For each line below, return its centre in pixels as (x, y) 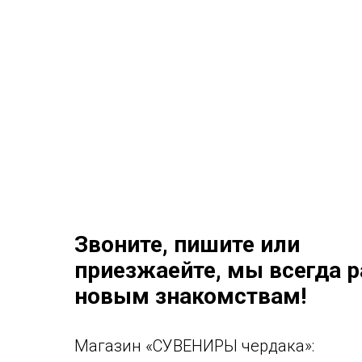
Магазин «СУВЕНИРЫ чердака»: (194, 346)
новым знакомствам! (190, 296)
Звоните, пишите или (187, 244)
